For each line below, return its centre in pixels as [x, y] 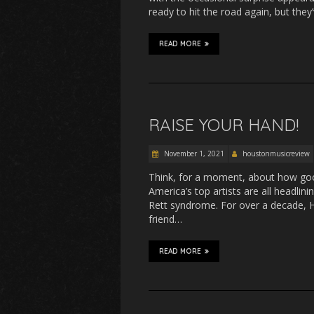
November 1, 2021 [193, 153]
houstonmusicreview [276, 153]
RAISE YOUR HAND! [224, 125]
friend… [165, 219]
